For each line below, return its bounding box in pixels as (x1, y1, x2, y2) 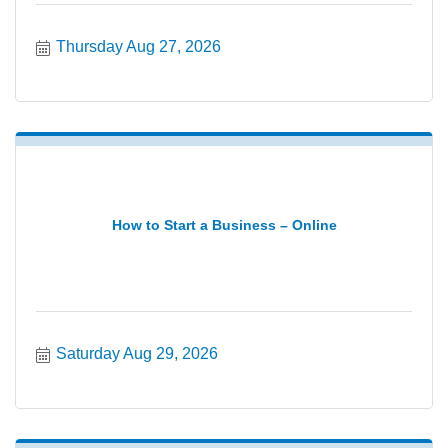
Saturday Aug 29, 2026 (56, 345, 218, 362)
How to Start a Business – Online (111, 216, 337, 233)
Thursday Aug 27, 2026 (56, 38, 221, 55)
